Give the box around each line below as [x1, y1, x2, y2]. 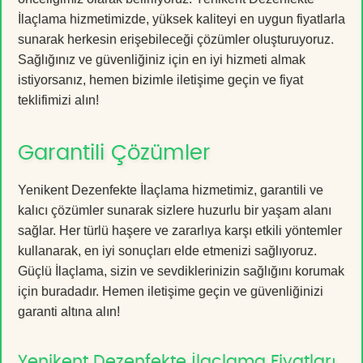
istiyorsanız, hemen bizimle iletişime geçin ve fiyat [18, 72, 303, 87]
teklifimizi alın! [18, 92, 99, 107]
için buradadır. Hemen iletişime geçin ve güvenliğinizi [18, 284, 323, 298]
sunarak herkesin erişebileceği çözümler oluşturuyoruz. [18, 32, 334, 46]
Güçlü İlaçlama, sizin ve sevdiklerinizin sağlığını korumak [18, 263, 344, 278]
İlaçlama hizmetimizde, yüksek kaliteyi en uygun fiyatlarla [18, 11, 345, 26]
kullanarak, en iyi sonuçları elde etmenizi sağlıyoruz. [18, 243, 317, 258]
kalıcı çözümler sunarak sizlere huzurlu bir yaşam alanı [18, 203, 331, 217]
